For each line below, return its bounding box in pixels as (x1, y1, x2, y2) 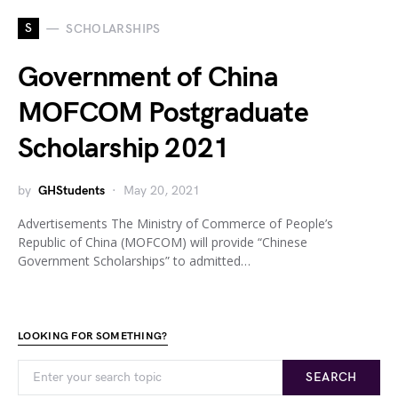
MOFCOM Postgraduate (18, 96, 308, 131)
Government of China (18, 60, 278, 95)
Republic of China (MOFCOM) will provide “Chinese (18, 234, 307, 251)
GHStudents (38, 183, 105, 198)
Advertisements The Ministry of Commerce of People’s (18, 215, 333, 232)
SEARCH (306, 370, 357, 385)
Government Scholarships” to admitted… (18, 252, 251, 269)
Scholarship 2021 (18, 131, 230, 166)
